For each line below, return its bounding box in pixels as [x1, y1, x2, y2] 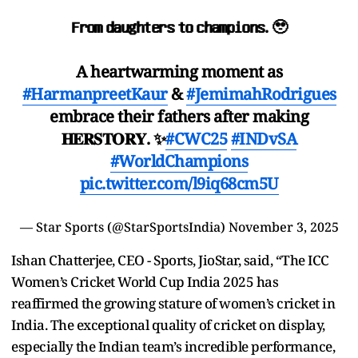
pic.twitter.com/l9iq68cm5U [79, 172, 279, 194]
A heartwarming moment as [76, 60, 282, 82]
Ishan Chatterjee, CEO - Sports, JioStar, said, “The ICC [11, 250, 329, 269]
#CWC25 [165, 127, 228, 149]
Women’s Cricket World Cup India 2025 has [11, 272, 278, 291]
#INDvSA [230, 127, 297, 149]
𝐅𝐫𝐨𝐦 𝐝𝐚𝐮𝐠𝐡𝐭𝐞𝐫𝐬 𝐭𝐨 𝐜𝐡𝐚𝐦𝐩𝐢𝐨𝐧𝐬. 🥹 [71, 15, 287, 38]
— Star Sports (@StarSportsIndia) [19, 217, 229, 236]
